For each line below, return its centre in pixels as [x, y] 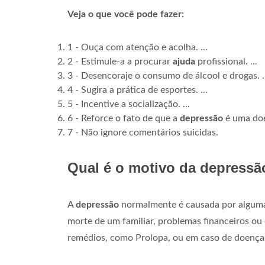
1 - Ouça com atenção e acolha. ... [138, 48]
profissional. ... [226, 62]
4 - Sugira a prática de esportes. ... [138, 90]
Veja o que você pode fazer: [126, 14]
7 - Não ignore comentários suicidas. [143, 133]
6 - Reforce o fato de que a [124, 119]
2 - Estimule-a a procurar [120, 62]
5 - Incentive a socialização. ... [129, 104]
